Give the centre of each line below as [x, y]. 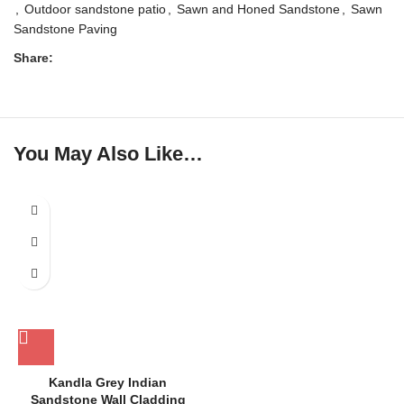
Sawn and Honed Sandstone [258, 9]
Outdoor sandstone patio [95, 9]
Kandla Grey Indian [108, 383]
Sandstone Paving [65, 29]
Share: [33, 58]
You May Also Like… [108, 154]
